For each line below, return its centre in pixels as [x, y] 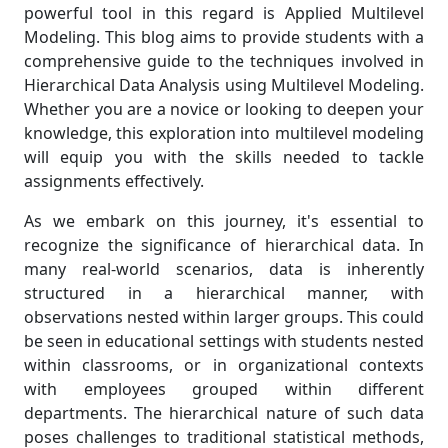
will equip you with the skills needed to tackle [224, 157]
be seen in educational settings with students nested [224, 341]
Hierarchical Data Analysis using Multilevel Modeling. [224, 85]
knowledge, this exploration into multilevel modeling [224, 133]
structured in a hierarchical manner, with [224, 293]
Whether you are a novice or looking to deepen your [224, 109]
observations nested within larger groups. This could [224, 317]
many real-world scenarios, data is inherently [224, 269]
